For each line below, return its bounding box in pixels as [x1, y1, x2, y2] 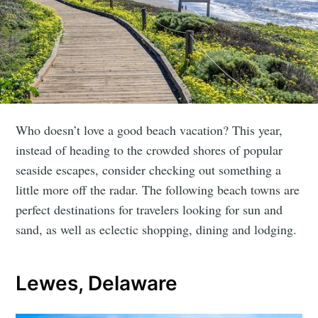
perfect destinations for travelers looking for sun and [16, 200, 283, 218]
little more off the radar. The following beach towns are [16, 180, 300, 198]
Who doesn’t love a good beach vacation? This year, [16, 121, 283, 138]
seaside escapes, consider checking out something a [16, 160, 282, 178]
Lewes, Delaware [16, 271, 178, 296]
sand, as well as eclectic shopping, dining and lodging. [16, 220, 297, 238]
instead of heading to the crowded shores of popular [16, 141, 283, 158]
